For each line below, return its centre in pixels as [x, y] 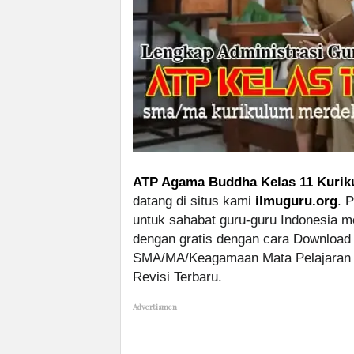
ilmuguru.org [296, 201]
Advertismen [155, 307]
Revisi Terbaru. [177, 277]
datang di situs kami [194, 201]
